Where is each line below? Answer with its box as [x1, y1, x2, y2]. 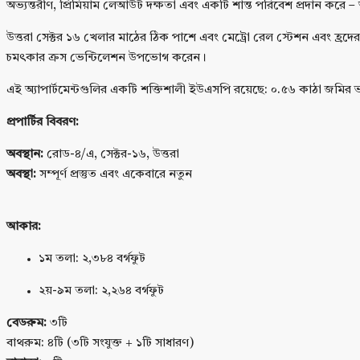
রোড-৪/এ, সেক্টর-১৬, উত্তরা [43, 149, 179, 162]
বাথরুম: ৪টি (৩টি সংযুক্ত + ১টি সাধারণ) [6, 337, 194, 350]
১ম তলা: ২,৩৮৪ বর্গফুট [39, 253, 145, 266]
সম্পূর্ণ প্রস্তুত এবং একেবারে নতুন [36, 169, 192, 182]
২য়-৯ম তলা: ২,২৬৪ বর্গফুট [39, 285, 164, 298]
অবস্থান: [6, 149, 43, 162]
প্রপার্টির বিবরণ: [6, 117, 79, 129]
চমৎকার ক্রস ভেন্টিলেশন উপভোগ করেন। [6, 52, 207, 65]
